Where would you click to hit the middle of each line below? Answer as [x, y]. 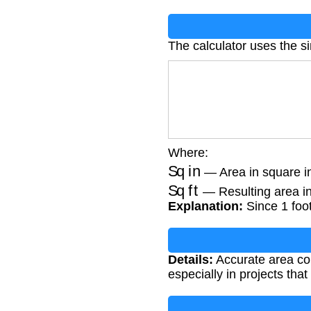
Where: [188, 152]
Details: [191, 260]
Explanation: [205, 207]
